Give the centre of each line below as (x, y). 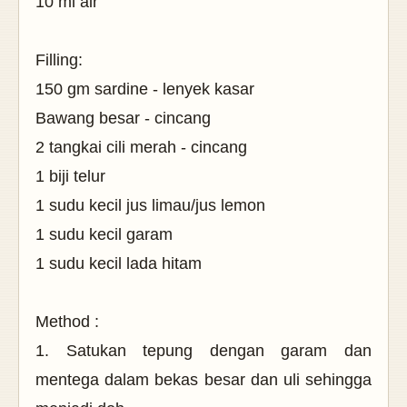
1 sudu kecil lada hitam (119, 263)
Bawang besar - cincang (123, 118)
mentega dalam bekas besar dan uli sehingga (203, 379)
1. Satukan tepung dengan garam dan (203, 350)
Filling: (59, 60)
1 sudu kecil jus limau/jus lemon (150, 205)
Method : (67, 321)
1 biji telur (70, 176)
